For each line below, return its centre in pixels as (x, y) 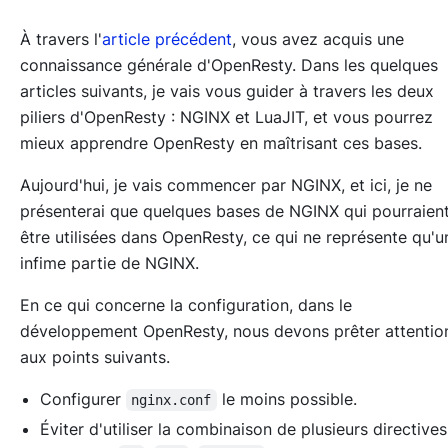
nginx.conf (171, 399)
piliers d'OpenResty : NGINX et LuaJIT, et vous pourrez (226, 116)
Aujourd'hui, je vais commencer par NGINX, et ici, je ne (226, 184)
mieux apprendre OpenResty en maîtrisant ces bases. (221, 142)
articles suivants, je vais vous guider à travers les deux (227, 90)
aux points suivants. (95, 356)
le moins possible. (286, 398)
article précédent (167, 38)
